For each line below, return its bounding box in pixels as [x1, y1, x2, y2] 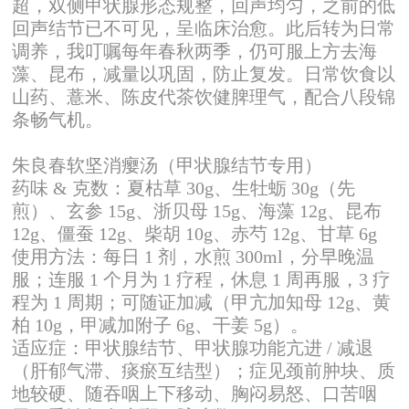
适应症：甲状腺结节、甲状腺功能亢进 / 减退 [12, 337, 374, 358]
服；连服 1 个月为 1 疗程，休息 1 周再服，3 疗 [12, 268, 392, 289]
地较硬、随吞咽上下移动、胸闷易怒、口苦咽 [12, 383, 378, 404]
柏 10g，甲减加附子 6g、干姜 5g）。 [12, 314, 309, 335]
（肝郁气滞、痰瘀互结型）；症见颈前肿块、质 [12, 360, 396, 381]
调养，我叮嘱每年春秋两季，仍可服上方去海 [12, 40, 378, 61]
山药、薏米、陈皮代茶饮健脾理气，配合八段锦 [12, 86, 396, 107]
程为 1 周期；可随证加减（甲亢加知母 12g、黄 [12, 291, 392, 312]
